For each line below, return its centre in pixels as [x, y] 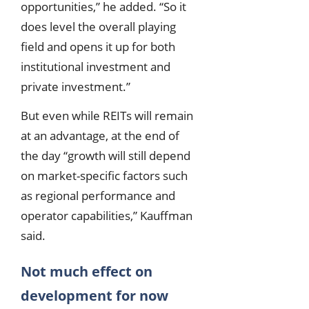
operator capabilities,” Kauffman [107, 215]
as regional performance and [98, 195]
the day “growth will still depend [106, 155]
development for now [94, 295]
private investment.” [76, 86]
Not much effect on [87, 271]
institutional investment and [96, 66]
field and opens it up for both [98, 46]
